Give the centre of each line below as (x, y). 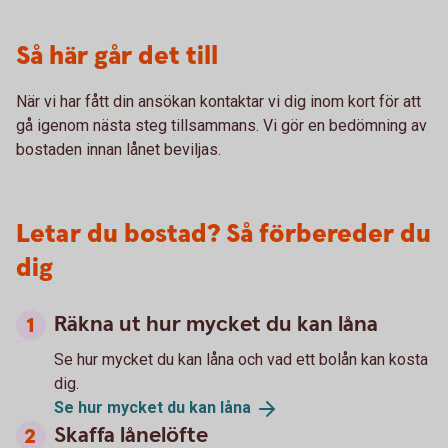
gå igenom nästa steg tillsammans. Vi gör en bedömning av (221, 125)
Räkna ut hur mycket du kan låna (216, 324)
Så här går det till (117, 56)
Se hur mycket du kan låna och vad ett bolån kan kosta (241, 359)
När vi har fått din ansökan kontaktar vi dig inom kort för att (218, 101)
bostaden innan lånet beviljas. (118, 149)
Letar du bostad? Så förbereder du (223, 234)
